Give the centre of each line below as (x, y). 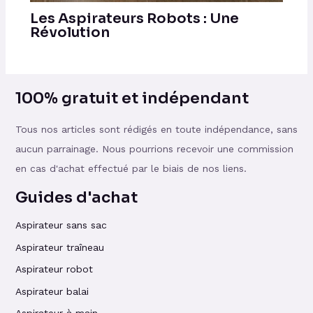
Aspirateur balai (52, 291)
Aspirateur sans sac (61, 225)
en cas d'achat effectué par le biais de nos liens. (131, 168)
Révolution (70, 33)
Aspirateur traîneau (61, 247)
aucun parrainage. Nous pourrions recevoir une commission (154, 148)
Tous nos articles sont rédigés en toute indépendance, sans (156, 129)
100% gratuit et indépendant (132, 99)
